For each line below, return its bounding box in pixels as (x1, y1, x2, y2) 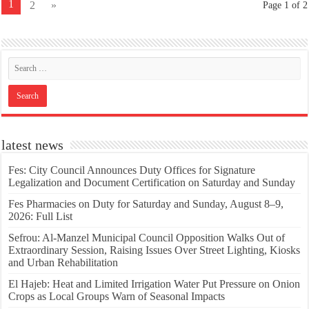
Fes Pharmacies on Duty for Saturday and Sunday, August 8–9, (8, 197, 284, 210)
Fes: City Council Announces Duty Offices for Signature (8, 163, 256, 176)
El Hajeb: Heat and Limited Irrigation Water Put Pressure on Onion (8, 277, 301, 290)
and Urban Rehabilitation (8, 256, 119, 268)
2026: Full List (8, 210, 73, 222)
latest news (1, 137, 64, 152)
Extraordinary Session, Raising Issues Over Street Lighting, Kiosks (8, 243, 301, 256)
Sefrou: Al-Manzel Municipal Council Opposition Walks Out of (8, 231, 286, 243)
